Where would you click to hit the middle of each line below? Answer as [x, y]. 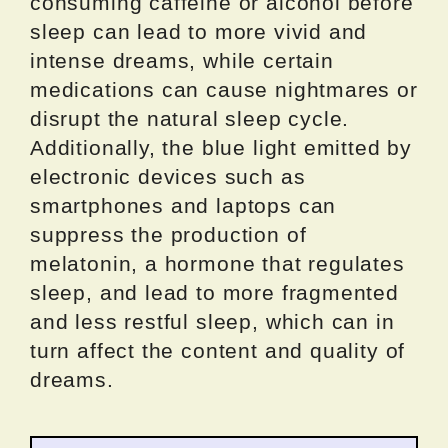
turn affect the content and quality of [218, 350]
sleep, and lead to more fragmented [214, 292]
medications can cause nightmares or [224, 89]
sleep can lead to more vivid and [199, 31]
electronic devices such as [168, 176]
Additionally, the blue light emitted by [221, 147]
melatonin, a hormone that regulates [217, 263]
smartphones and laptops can [183, 205]
